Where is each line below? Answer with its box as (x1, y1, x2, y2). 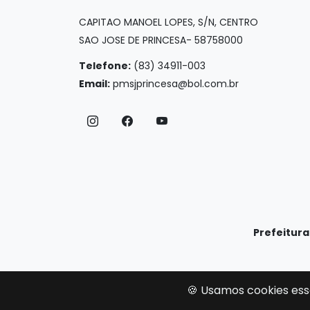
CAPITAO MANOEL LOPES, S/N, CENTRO (79, 15, 258, 29)
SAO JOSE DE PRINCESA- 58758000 (79, 33, 243, 47)
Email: (79, 77, 110, 91)
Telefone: (79, 59, 131, 73)
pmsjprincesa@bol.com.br (113, 77, 239, 91)
